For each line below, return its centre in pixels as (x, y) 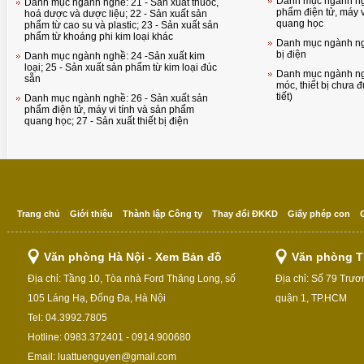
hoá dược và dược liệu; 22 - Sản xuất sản (116, 14)
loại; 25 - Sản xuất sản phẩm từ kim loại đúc (121, 67)
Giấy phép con (319, 214)
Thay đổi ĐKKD (245, 214)
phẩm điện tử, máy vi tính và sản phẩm (109, 110)
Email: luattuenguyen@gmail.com (102, 357)
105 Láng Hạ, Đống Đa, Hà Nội (97, 298)
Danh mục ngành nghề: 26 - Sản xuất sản (116, 98)
